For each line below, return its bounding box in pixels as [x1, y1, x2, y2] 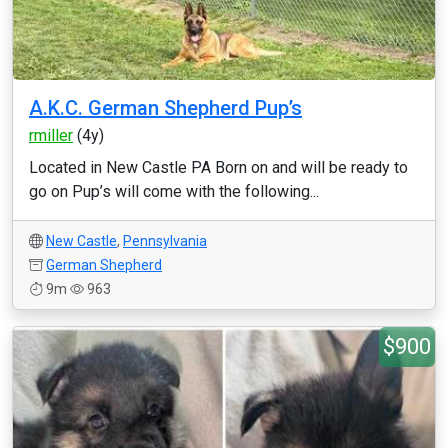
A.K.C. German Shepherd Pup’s [29, 96, 302, 120]
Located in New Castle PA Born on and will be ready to [29, 158, 408, 177]
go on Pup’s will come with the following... [29, 182, 319, 201]
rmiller [29, 126, 73, 145]
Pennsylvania [123, 233, 207, 249]
